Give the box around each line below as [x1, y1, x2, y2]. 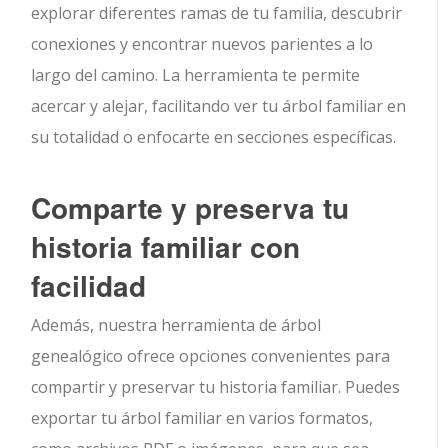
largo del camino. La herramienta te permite [31, 64, 361, 87]
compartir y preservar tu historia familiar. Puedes [31, 376, 401, 399]
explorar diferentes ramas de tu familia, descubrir [31, 2, 403, 25]
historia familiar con [31, 226, 301, 268]
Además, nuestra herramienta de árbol [31, 314, 322, 337]
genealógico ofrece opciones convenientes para [31, 345, 391, 368]
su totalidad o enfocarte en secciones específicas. [31, 126, 397, 149]
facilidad [31, 265, 147, 307]
